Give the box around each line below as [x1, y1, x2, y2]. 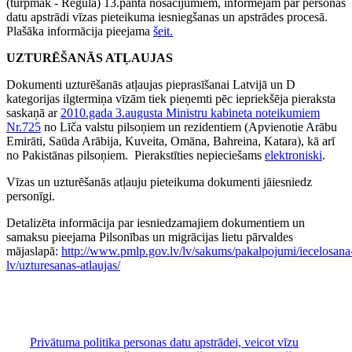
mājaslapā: [6, 244, 61, 258]
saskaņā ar [6, 105, 60, 119]
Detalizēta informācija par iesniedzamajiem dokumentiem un [6, 215, 305, 229]
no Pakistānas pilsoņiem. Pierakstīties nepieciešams [6, 148, 265, 162]
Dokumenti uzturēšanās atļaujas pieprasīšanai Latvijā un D [6, 77, 295, 91]
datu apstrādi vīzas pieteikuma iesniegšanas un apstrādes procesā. [6, 9, 328, 24]
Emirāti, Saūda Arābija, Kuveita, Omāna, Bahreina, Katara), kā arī [6, 134, 335, 148]
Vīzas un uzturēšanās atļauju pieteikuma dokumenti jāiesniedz [6, 174, 312, 189]
